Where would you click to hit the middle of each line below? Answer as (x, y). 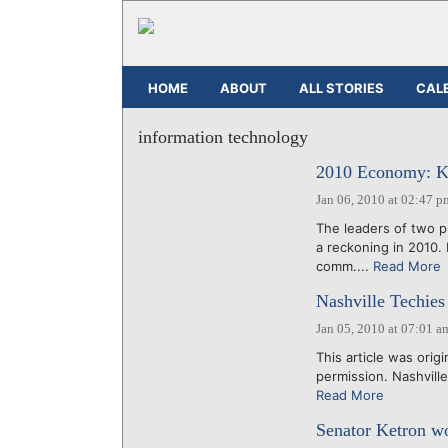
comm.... (344, 266)
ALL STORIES (341, 87)
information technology (223, 137)
